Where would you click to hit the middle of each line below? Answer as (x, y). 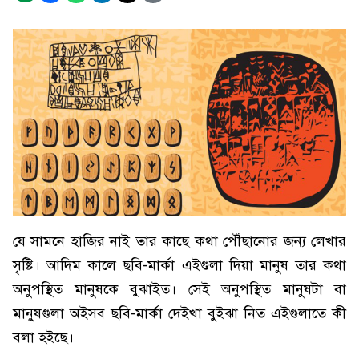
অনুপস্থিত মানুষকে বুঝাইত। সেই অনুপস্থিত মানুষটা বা (179, 289)
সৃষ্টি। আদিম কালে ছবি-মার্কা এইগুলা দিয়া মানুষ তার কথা (179, 265)
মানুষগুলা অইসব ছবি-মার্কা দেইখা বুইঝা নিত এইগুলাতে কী (179, 313)
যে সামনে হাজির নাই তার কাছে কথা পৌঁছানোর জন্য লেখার (179, 241)
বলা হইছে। (43, 337)
